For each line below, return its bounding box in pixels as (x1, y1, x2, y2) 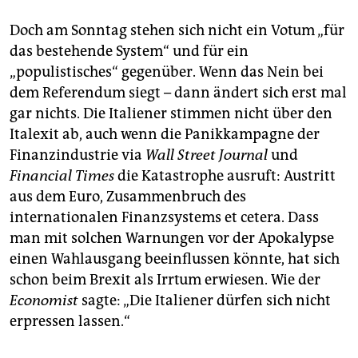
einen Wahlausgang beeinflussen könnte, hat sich (10, 249, 340, 268)
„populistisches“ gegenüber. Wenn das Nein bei (10, 62, 324, 81)
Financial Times (10, 166, 114, 185)
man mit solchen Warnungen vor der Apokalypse (10, 229, 334, 247)
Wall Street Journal (145, 145, 268, 164)
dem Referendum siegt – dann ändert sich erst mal (10, 83, 347, 101)
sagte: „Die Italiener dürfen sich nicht (78, 291, 331, 309)
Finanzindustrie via (10, 145, 145, 164)
